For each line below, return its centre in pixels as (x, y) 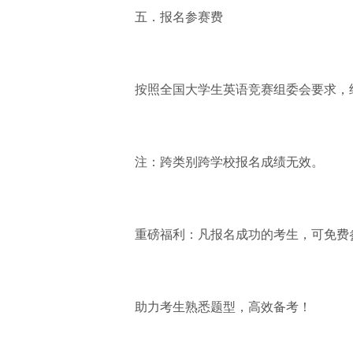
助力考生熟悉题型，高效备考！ (223, 307)
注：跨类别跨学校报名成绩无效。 (229, 162)
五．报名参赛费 (179, 17)
